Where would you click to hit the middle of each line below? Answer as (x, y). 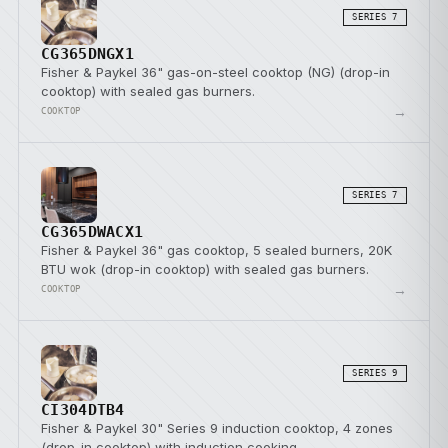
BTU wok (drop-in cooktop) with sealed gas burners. (205, 269)
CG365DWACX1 (92, 232)
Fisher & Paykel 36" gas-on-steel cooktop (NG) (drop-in (215, 72)
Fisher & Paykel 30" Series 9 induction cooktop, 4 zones (217, 428)
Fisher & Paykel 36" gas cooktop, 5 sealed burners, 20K (216, 250)
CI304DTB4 (83, 410)
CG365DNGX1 (87, 54)
